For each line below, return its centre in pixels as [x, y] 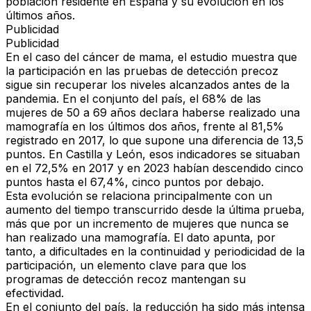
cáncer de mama [127, 57]
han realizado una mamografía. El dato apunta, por [141, 238]
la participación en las [65, 71]
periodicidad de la [259, 252]
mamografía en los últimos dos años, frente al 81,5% [145, 127]
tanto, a [27, 252]
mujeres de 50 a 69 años [71, 113]
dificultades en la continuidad [127, 252]
